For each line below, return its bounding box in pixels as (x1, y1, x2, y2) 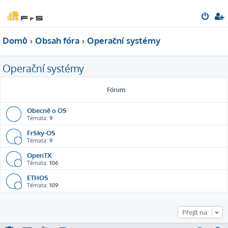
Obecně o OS (27, 106, 67, 115)
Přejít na (182, 208, 207, 216)
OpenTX (27, 151, 51, 159)
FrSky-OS (27, 128, 55, 137)
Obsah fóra (35, 35, 79, 46)
